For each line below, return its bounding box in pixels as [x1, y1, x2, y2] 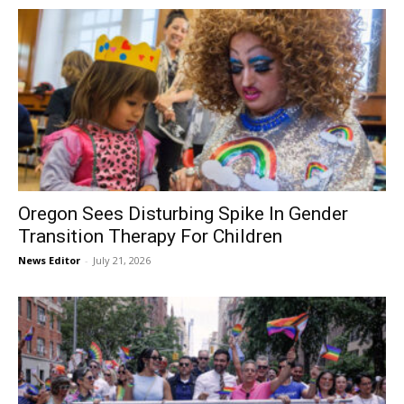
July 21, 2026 [93, 252, 151, 267]
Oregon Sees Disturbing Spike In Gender [18, 202, 348, 225]
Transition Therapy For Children [18, 225, 282, 247]
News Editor [18, 252, 80, 267]
